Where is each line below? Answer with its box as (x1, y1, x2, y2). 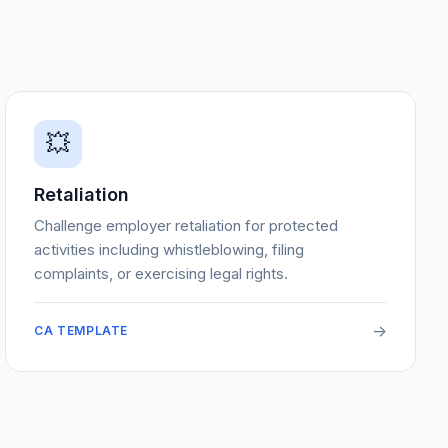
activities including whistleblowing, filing (34, 240, 305, 259)
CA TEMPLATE (34, 323, 128, 338)
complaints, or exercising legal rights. (34, 264, 289, 283)
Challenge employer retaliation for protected (34, 216, 339, 235)
